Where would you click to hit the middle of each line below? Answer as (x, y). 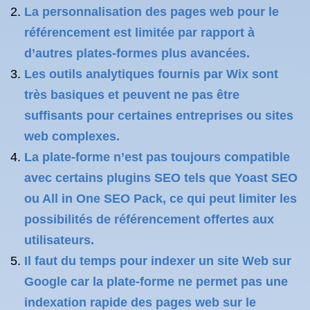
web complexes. (72, 136)
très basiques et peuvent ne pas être (132, 95)
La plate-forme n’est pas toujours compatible (157, 157)
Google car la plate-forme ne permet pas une (156, 282)
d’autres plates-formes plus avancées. (137, 53)
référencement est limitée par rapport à (139, 33)
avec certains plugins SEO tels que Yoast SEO (161, 178)
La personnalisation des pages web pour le (152, 12)
